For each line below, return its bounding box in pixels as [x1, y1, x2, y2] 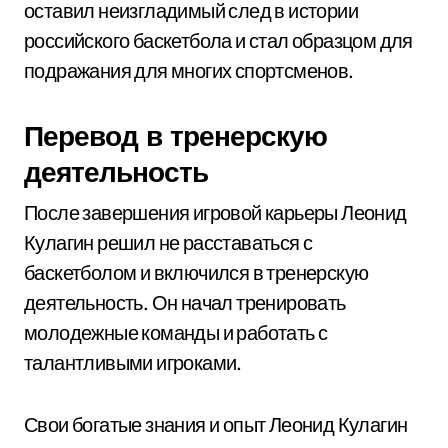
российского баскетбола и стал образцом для [24, 28, 413, 53]
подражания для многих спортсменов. [24, 58, 354, 83]
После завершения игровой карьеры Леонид [24, 200, 407, 225]
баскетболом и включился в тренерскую [24, 260, 369, 285]
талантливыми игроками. [24, 350, 242, 375]
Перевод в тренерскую [24, 118, 327, 153]
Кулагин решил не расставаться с [24, 230, 313, 255]
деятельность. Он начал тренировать [24, 290, 346, 315]
